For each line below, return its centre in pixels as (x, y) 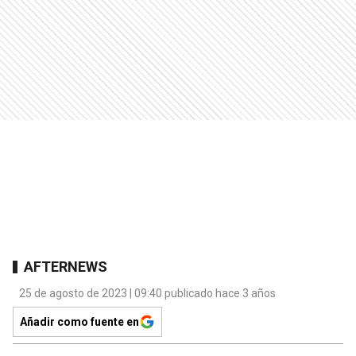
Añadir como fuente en (79, 322)
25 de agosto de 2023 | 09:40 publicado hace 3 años (147, 294)
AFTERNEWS (66, 266)
